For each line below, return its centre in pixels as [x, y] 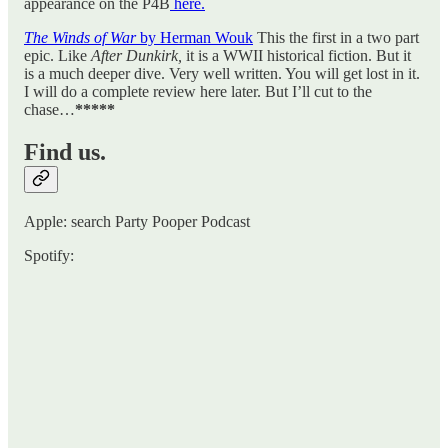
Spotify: [49, 256]
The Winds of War [80, 38]
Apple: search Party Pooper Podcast [137, 222]
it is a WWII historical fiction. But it [298, 56]
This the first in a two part [336, 38]
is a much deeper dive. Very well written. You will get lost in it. [222, 74]
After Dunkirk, [138, 56]
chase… [49, 110]
